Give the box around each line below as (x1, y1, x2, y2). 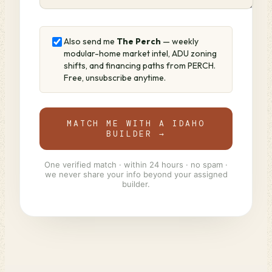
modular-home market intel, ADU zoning (64, 48, 217, 59)
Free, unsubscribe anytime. (64, 72, 166, 83)
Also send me (64, 36, 117, 47)
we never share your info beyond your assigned (44, 169, 228, 179)
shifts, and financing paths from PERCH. (64, 60, 216, 71)
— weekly (161, 36, 199, 47)
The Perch (117, 36, 161, 47)
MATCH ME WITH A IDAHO (66, 118, 206, 129)
